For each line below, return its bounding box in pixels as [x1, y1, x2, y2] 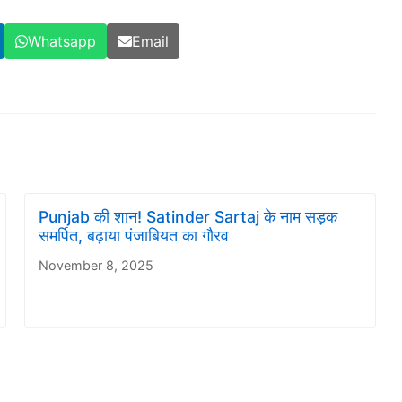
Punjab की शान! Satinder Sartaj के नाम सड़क [39, 206, 338, 226]
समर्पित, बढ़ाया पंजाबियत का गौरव [39, 225, 230, 245]
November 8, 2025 [39, 257, 154, 273]
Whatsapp [28, 31, 96, 50]
